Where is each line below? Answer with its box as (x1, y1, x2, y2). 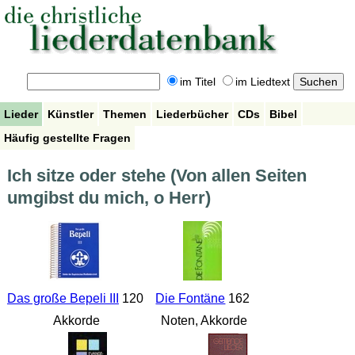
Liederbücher (156, 107, 228, 120)
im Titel (179, 75, 216, 89)
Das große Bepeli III (6, 292, 119, 306)
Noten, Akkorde (158, 314, 248, 328)
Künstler (48, 107, 94, 120)
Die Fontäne (155, 292, 226, 306)
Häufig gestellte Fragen (4, 131, 131, 144)
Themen (103, 107, 147, 120)
